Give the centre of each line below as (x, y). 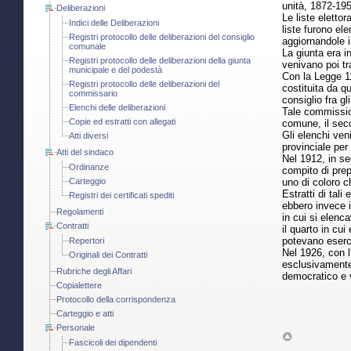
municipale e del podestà (116, 70)
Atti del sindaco (85, 152)
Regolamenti (80, 212)
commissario (93, 94)
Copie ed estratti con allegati (122, 122)
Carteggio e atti (85, 314)
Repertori (87, 241)
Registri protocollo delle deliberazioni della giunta (160, 61)
